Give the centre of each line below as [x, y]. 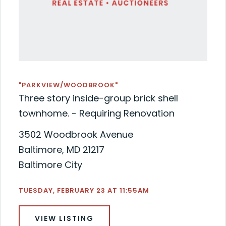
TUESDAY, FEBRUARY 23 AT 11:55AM [84, 190]
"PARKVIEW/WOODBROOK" [68, 85]
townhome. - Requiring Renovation [96, 113]
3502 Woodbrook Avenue [76, 134]
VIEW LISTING [64, 218]
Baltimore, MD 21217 [61, 149]
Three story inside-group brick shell [98, 98]
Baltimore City [50, 164]
